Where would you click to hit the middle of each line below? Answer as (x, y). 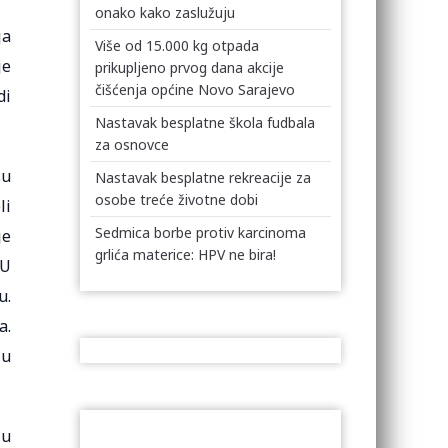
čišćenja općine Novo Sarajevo (195, 89)
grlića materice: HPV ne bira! (186, 254)
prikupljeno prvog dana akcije (190, 67)
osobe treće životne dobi (177, 199)
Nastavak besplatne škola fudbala (205, 122)
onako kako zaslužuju (165, 12)
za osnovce (132, 144)
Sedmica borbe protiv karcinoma (201, 232)
